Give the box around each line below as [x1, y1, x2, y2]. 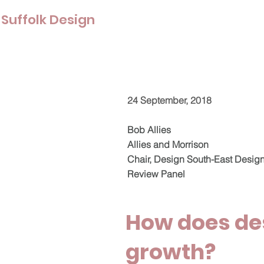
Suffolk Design [1, 11, 98, 29]
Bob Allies [127, 124, 171, 136]
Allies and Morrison [127, 138, 209, 150]
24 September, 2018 [127, 94, 212, 106]
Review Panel [127, 168, 185, 180]
